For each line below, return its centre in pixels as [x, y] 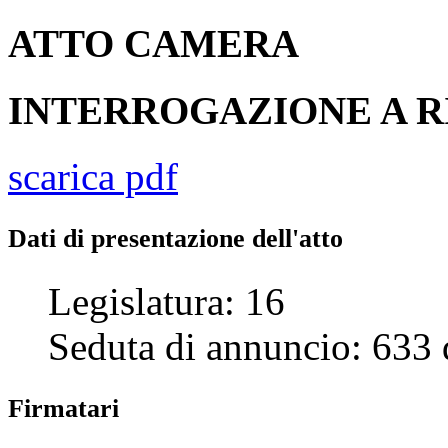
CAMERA [211, 44]
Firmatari [63, 408]
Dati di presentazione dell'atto [175, 238]
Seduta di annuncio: [210, 346]
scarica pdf [93, 176]
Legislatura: [146, 301]
